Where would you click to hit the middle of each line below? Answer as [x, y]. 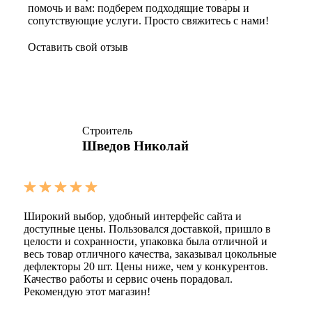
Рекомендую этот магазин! [87, 291]
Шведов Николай [135, 146]
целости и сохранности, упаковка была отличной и [146, 241]
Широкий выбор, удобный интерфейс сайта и [133, 216]
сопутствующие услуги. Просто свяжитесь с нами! [148, 20]
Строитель [107, 130]
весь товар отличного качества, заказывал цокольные [150, 253]
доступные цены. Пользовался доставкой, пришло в [147, 228]
